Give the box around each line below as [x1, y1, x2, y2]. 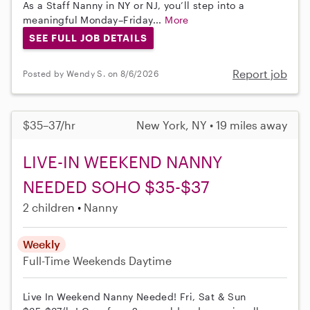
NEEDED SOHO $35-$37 [23, 176, 210, 197]
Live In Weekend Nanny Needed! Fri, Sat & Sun [23, 290, 246, 302]
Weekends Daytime [73, 253, 172, 267]
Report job [232, 66, 287, 80]
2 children [23, 200, 75, 214]
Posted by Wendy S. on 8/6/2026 [23, 69, 158, 79]
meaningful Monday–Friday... [23, 14, 165, 26]
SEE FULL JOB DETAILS [28, 32, 147, 44]
